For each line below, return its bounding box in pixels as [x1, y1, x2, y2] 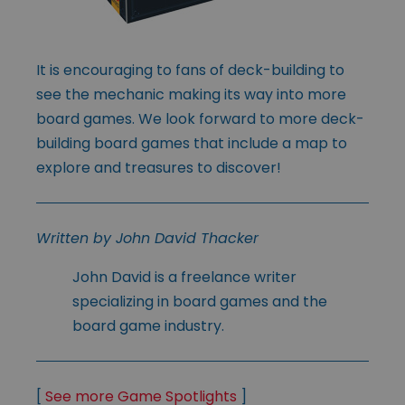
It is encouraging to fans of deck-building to [36, 59, 344, 80]
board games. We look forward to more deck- [36, 108, 364, 129]
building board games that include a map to [36, 132, 347, 154]
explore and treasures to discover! [36, 156, 281, 178]
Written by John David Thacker [36, 227, 259, 249]
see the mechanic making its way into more [36, 83, 346, 105]
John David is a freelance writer [72, 266, 297, 287]
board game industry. [72, 315, 224, 336]
